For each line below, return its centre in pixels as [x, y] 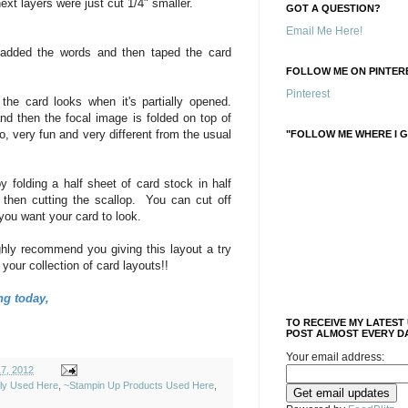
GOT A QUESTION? [333, 8]
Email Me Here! [324, 31]
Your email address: [335, 357]
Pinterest [308, 94]
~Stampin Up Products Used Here [139, 385]
